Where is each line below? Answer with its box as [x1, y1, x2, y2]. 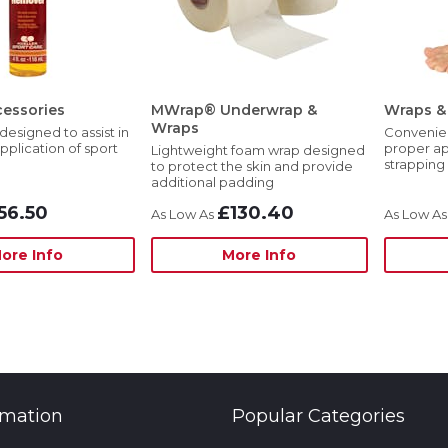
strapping [383, 156, 445, 172]
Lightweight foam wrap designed [150, 142, 365, 158]
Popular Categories [232, 405, 406, 427]
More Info [222, 246, 297, 264]
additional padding [150, 174, 274, 190]
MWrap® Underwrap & [150, 101, 317, 119]
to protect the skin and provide [150, 158, 353, 174]
